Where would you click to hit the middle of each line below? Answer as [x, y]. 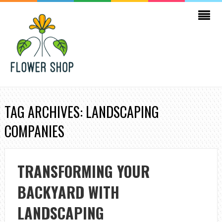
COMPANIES [34, 131]
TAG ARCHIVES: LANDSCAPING [82, 112]
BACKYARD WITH [68, 192]
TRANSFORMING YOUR [83, 171]
